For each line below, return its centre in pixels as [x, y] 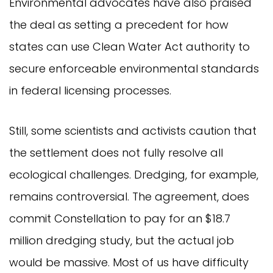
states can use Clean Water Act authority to [129, 47]
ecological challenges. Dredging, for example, [134, 175]
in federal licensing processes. [92, 91]
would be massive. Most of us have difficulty [129, 263]
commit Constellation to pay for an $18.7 [120, 219]
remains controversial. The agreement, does [129, 197]
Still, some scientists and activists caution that [133, 131]
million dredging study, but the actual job [122, 241]
